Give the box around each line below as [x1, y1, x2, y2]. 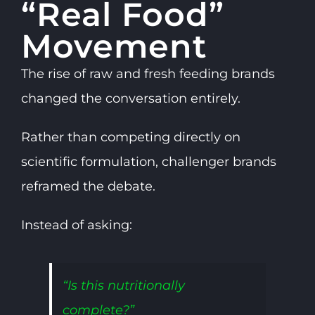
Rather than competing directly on [20, 129, 240, 146]
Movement [20, 27, 207, 66]
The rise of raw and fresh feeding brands [20, 66, 275, 82]
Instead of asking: [20, 217, 132, 233]
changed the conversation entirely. [20, 91, 240, 107]
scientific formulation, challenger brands [20, 154, 276, 170]
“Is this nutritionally [62, 278, 185, 294]
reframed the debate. [20, 179, 155, 195]
